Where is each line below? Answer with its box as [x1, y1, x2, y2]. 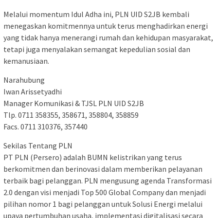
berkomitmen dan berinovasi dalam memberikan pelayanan [3, 164, 202, 174]
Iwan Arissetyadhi [3, 87, 62, 97]
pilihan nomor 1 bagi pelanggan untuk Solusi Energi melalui [3, 199, 202, 209]
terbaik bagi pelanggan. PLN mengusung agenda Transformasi [3, 176, 212, 186]
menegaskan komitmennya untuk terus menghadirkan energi [3, 21, 208, 31]
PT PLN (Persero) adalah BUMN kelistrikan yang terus [3, 152, 182, 163]
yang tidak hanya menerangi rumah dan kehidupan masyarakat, [3, 33, 213, 43]
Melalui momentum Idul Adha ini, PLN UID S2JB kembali [3, 9, 189, 19]
